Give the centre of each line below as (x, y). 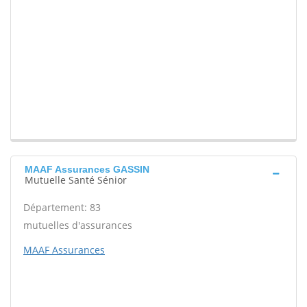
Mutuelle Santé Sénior (76, 180)
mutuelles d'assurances (78, 225)
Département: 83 (62, 208)
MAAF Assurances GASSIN (87, 170)
